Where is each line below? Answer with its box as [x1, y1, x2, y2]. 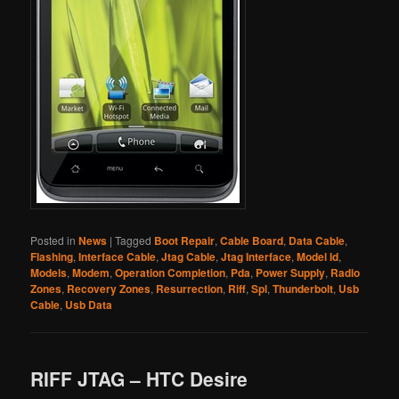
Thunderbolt [273, 281, 334, 297]
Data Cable [289, 232, 346, 249]
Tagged [115, 232, 152, 248]
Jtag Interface [221, 248, 292, 265]
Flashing [30, 248, 74, 265]
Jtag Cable [161, 248, 216, 265]
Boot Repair [154, 232, 216, 249]
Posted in [30, 232, 77, 248]
